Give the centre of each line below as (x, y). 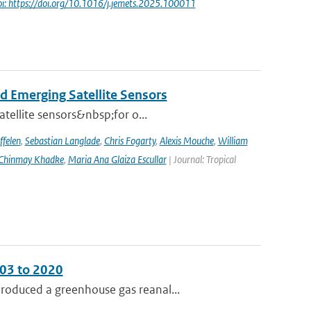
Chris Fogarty (129, 141)
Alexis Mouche (186, 141)
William (233, 141)
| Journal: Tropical (201, 159)
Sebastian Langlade (62, 141)
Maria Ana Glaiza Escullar (117, 159)
